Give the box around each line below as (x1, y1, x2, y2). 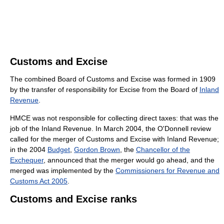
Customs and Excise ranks (10, 193, 137, 205)
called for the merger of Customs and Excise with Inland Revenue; (10, 135, 219, 143)
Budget (47, 145, 70, 154)
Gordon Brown (74, 145, 120, 154)
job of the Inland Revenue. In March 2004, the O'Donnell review (10, 124, 211, 133)
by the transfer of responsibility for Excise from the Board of (10, 85, 199, 94)
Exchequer (10, 156, 43, 164)
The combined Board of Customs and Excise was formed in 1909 (10, 75, 215, 83)
